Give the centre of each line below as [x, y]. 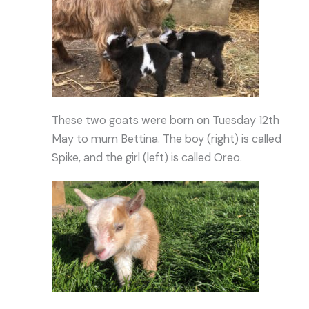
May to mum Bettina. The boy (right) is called [167, 139]
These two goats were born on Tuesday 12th [166, 121]
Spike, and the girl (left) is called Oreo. [147, 158]
